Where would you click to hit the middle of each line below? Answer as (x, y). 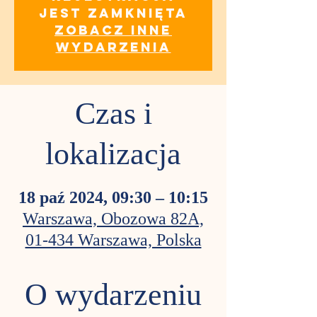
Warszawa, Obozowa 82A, (113, 220)
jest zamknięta (113, 13)
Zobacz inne (113, 30)
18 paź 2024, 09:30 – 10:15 (113, 199)
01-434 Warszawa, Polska (113, 241)
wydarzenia (113, 47)
